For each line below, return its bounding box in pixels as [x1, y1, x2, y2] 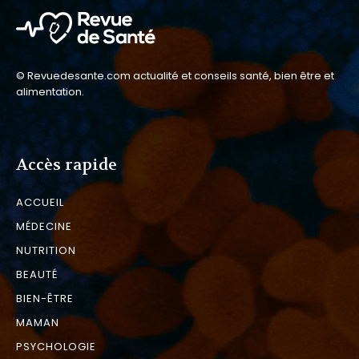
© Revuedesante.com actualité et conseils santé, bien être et [16, 68, 334, 84]
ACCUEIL [16, 195, 64, 211]
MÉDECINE [16, 219, 72, 235]
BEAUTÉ [16, 267, 58, 283]
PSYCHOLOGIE [16, 339, 96, 355]
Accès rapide [16, 155, 117, 175]
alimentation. [16, 84, 84, 100]
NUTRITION [16, 243, 76, 259]
